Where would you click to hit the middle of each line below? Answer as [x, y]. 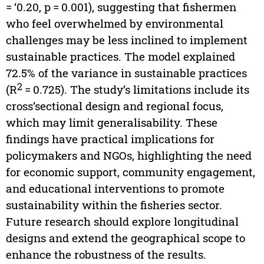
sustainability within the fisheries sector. [114, 205]
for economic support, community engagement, [130, 172]
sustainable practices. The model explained [120, 57]
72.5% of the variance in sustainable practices [126, 73]
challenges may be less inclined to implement [126, 40]
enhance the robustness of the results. [106, 255]
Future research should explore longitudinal [122, 222]
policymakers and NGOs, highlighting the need [128, 156]
